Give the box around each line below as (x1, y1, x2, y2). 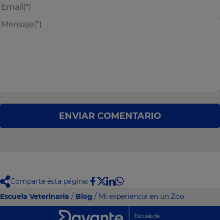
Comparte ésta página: (10, 177, 89, 186)
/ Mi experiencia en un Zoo (92, 192, 184, 201)
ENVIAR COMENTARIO (59, 110, 161, 121)
